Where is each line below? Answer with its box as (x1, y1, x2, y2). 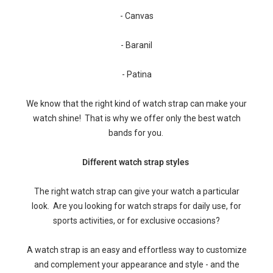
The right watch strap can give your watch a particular (34, 186, 239, 196)
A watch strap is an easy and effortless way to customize (26, 245, 247, 255)
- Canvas (119, 11, 154, 21)
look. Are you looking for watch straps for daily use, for (32, 201, 241, 211)
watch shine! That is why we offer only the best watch (32, 113, 241, 123)
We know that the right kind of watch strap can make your (26, 99, 247, 108)
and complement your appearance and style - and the (34, 260, 239, 269)
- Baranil (121, 40, 152, 50)
